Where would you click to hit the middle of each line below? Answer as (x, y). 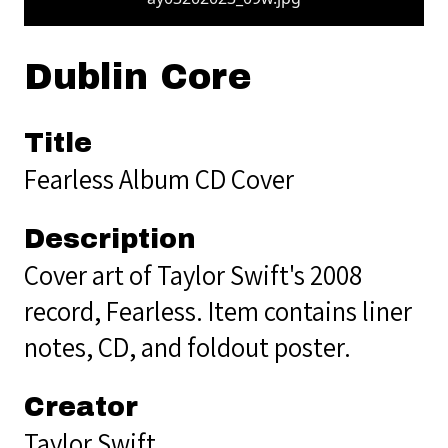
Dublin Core (137, 76)
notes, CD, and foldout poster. (187, 346)
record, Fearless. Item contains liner (218, 310)
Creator (81, 406)
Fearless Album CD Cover (159, 178)
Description (110, 238)
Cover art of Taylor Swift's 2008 (193, 274)
